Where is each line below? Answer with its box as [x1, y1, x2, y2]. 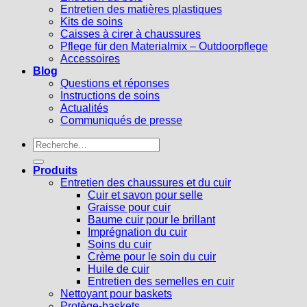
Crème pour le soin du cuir [88, 250, 216, 262]
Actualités [60, 101, 108, 114]
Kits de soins [60, 15, 123, 27]
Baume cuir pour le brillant [88, 213, 215, 225]
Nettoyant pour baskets [60, 287, 172, 299]
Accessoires [60, 52, 120, 64]
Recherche [32, 136, 86, 149]
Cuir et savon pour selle [88, 188, 203, 201]
